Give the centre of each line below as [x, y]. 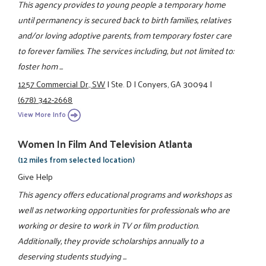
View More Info [42, 114]
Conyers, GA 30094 [173, 84]
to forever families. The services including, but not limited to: [126, 50]
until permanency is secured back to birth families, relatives [125, 19]
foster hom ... [41, 66]
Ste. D [122, 84]
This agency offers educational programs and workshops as [125, 194]
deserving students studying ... [72, 256]
